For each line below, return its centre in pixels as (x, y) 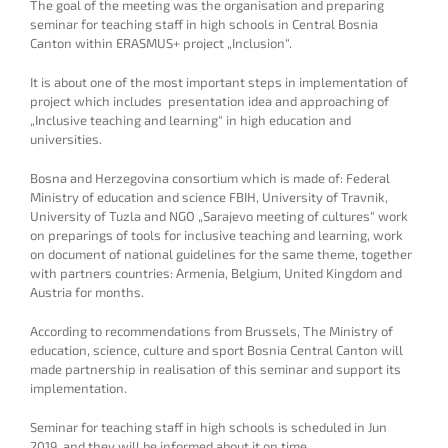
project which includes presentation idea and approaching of (209, 101)
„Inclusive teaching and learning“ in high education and (190, 120)
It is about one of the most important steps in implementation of (219, 82)
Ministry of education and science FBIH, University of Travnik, (209, 197)
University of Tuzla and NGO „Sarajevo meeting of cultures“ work (219, 216)
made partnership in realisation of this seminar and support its (215, 369)
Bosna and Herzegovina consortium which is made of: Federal (210, 178)
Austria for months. (87, 292)
